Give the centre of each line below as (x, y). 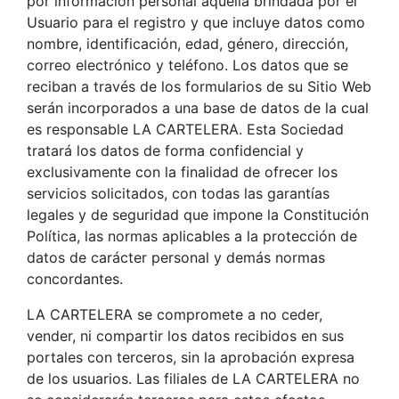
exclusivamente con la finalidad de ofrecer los (182, 171)
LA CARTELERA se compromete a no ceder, (175, 314)
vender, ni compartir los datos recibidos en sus (185, 335)
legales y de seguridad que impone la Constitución (198, 214)
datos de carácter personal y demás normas (176, 257)
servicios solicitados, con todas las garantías (178, 193)
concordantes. (75, 278)
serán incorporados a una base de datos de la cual (198, 107)
